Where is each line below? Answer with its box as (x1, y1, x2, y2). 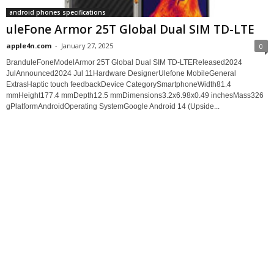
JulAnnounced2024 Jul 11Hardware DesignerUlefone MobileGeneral (6, 68, 236, 78)
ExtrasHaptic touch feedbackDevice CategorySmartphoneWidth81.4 (6, 80, 231, 89)
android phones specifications (9, 7, 106, 17)
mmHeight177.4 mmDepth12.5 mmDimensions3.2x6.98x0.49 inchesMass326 (6, 91, 264, 100)
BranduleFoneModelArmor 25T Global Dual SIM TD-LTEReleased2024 (6, 57, 242, 67)
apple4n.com (6, 40, 51, 50)
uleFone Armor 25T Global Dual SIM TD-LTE (6, 21, 254, 37)
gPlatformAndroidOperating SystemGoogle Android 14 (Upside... (6, 102, 220, 111)
